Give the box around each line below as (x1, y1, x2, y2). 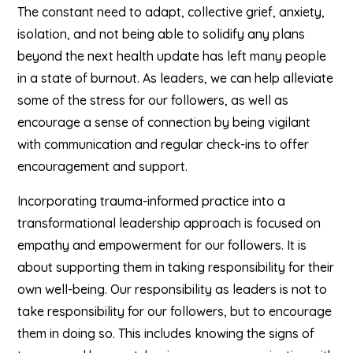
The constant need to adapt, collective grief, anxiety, (17, 4, 325, 20)
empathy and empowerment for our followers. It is (17, 237, 307, 253)
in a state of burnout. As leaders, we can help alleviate (17, 70, 334, 86)
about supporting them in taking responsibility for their (17, 259, 335, 275)
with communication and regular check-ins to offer (17, 136, 310, 152)
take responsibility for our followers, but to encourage (17, 303, 333, 319)
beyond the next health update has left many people (17, 48, 327, 64)
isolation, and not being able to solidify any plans (17, 26, 306, 42)
